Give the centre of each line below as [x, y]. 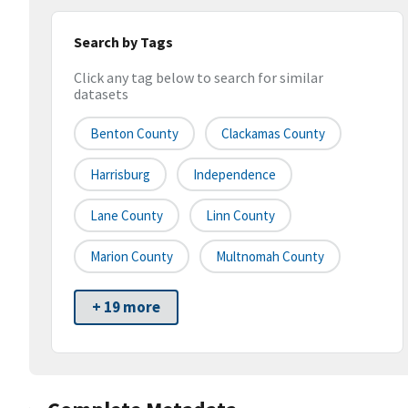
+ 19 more [126, 307]
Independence [235, 175]
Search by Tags [123, 42]
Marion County [132, 257]
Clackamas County [273, 134]
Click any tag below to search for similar [199, 78]
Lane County [127, 216]
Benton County [134, 134]
